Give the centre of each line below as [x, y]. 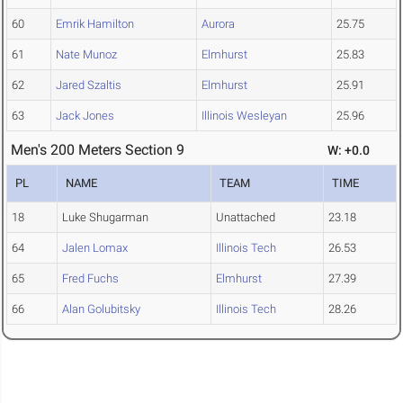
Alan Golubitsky [101, 309]
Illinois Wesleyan [244, 116]
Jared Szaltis [89, 85]
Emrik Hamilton [95, 24]
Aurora [218, 24]
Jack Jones [85, 116]
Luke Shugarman [105, 218]
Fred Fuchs [90, 279]
